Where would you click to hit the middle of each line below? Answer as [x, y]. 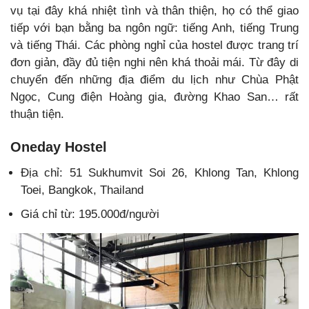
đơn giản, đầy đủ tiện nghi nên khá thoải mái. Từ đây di [154, 62]
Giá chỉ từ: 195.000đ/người [90, 214]
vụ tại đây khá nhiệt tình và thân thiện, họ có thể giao [154, 10]
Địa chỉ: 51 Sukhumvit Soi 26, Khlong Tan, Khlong [160, 172]
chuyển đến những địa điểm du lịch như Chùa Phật [154, 79]
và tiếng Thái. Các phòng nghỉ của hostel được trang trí [154, 45]
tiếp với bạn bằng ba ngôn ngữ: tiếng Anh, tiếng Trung [154, 28]
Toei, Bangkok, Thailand [82, 190]
